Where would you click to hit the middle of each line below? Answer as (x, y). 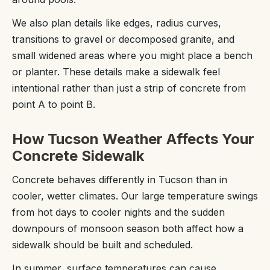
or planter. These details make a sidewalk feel (116, 72)
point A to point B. (54, 104)
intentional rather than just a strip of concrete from (129, 88)
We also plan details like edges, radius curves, (117, 23)
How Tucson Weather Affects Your (133, 139)
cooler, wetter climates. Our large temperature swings (135, 196)
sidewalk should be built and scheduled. (102, 245)
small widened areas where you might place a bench (132, 55)
